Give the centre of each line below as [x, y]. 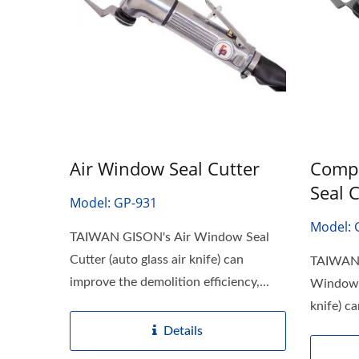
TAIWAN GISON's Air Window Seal [169, 237]
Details [184, 331]
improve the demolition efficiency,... [169, 282]
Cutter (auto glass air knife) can [157, 259]
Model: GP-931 [113, 202]
